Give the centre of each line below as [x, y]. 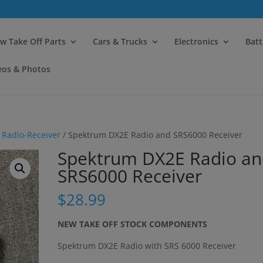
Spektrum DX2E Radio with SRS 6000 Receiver [147, 246]
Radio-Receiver [31, 135]
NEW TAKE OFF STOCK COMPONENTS [133, 224]
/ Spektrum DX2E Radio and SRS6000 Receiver [152, 135]
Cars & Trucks [120, 41]
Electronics [196, 41]
